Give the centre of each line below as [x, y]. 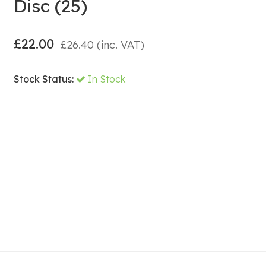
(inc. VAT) [119, 45]
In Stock [106, 79]
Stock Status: [43, 79]
